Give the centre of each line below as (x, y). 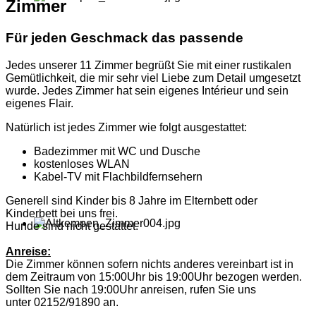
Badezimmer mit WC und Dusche (117, 151)
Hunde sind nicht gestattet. (72, 226)
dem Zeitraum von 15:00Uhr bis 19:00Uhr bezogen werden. (154, 276)
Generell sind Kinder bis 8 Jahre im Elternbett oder (132, 200)
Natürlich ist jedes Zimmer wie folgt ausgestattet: (126, 127)
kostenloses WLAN (82, 164)
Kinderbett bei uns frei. (63, 213)
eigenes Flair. (41, 103)
